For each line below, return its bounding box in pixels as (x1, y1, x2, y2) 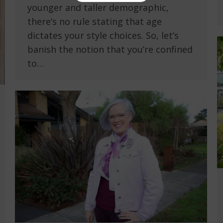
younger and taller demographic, (27, 1, 169, 14)
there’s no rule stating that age (27, 15, 162, 28)
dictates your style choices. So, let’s (27, 29, 179, 42)
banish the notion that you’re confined (27, 43, 193, 56)
